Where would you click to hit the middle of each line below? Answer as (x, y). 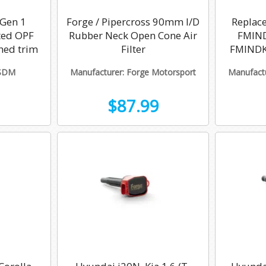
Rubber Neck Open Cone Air (133, 35)
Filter (133, 49)
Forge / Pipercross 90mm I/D (133, 21)
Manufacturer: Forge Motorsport (133, 72)
